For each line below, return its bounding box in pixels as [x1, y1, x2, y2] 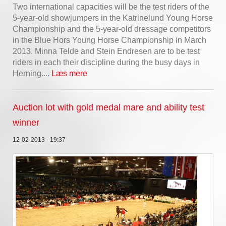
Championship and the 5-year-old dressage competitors [13, 24, 211, 33]
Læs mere [51, 69, 87, 78]
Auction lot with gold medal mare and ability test [13, 102, 204, 112]
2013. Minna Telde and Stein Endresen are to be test [13, 46, 200, 55]
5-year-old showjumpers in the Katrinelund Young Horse [13, 13, 213, 22]
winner [13, 117, 39, 128]
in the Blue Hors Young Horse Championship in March [13, 35, 206, 44]
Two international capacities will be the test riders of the [13, 2, 209, 11]
